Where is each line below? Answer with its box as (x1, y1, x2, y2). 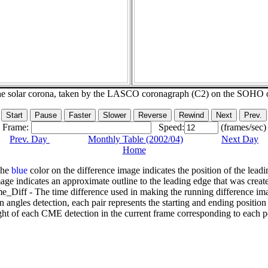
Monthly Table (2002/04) (88, 134, 183, 145)
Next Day (221, 134, 258, 145)
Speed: (151, 122, 184, 133)
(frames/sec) (218, 122, 266, 133)
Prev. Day (10, 134, 50, 145)
